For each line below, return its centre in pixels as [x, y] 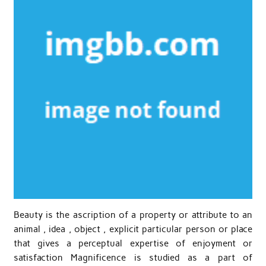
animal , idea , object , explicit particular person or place [133, 229]
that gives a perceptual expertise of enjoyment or [133, 243]
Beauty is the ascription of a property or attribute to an [133, 215]
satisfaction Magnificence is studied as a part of [133, 257]
